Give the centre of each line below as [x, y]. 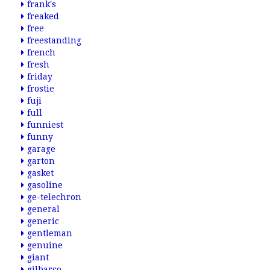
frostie [41, 89]
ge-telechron [54, 197]
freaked [43, 16]
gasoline [45, 185]
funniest [45, 125]
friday [40, 77]
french [41, 52]
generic [43, 221]
